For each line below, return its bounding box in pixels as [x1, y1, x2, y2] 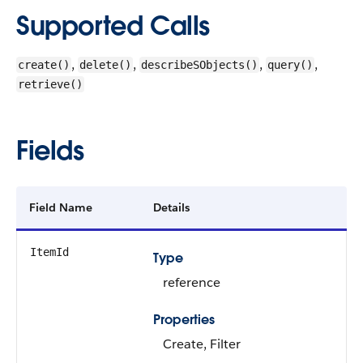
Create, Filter [163, 335, 241, 352]
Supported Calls [16, 9, 210, 42]
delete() [79, 58, 131, 71]
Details [153, 200, 190, 215]
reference [163, 274, 220, 291]
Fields [16, 134, 84, 167]
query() [267, 58, 313, 71]
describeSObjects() [141, 58, 258, 71]
